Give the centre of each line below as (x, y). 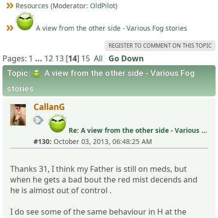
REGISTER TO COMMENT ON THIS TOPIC (160, 45)
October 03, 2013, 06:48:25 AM (102, 141)
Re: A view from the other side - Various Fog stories (135, 130)
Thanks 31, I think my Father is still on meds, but (99, 169)
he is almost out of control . (61, 190)
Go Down (126, 58)
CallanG (49, 107)
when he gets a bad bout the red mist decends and (104, 179)
